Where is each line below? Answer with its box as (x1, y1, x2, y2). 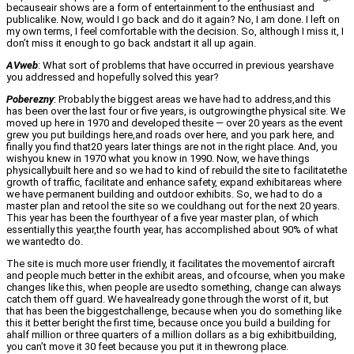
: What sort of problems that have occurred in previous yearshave (38, 59, 333, 72)
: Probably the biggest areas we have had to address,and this (54, 93, 331, 106)
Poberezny (6, 93, 54, 106)
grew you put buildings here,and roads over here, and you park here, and (6, 129, 334, 141)
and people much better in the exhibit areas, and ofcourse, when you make (6, 269, 345, 282)
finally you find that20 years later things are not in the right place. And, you (6, 141, 337, 153)
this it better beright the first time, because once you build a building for (6, 317, 330, 330)
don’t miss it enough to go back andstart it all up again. (6, 37, 256, 50)
